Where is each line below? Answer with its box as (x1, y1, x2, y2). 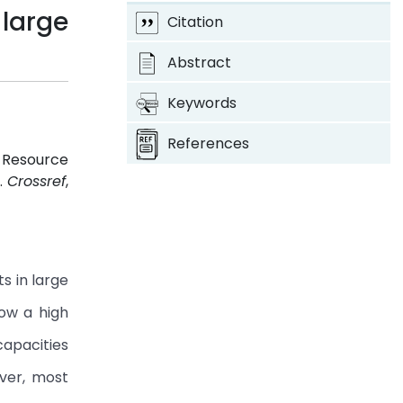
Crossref (7, 171, 66, 192)
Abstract (166, 52, 231, 73)
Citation (166, 12, 223, 32)
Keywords (166, 93, 237, 113)
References (166, 133, 249, 154)
